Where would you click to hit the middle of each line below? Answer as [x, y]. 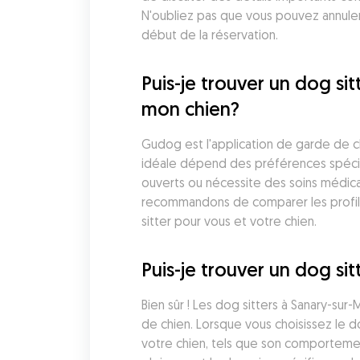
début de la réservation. [209, 35]
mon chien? [190, 108]
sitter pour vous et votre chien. [229, 221]
